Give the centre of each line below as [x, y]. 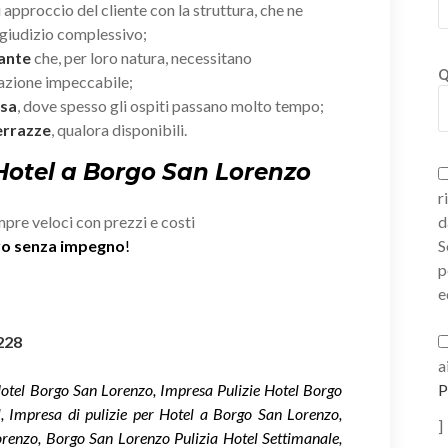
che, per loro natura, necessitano [141, 57]
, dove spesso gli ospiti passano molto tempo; [170, 105]
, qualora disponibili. [119, 129]
